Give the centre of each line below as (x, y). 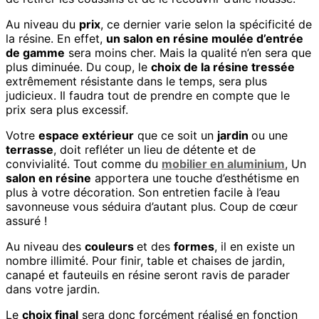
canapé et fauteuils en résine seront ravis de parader (148, 274)
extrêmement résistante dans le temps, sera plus (136, 81)
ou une (270, 135)
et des (155, 246)
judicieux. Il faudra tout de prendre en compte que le (148, 95)
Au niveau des (45, 246)
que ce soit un (176, 135)
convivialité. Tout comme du (84, 163)
